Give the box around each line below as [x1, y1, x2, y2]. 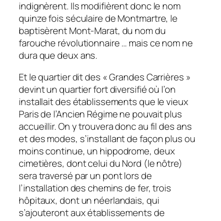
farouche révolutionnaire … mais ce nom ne [19, 37, 193, 50]
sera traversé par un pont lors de [19, 169, 152, 182]
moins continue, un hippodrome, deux [19, 144, 175, 157]
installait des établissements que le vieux [19, 95, 188, 108]
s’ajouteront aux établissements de [19, 206, 165, 219]
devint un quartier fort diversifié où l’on [19, 82, 176, 96]
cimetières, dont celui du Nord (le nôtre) [19, 156, 183, 170]
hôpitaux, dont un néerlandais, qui [19, 193, 159, 207]
